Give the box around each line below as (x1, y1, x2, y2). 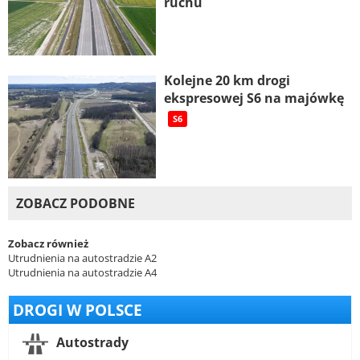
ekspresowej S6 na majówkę (163, 89, 344, 108)
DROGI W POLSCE (13, 300, 142, 321)
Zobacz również (8, 236, 88, 252)
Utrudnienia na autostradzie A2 (8, 251, 157, 266)
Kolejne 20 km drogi (163, 72, 290, 90)
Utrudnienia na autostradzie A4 (8, 265, 157, 280)
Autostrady (53, 333, 129, 352)
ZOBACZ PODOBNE (16, 194, 135, 213)
